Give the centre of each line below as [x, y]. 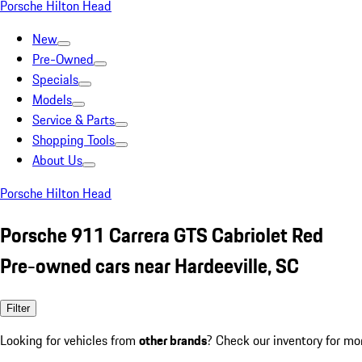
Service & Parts [74, 120]
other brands [173, 340]
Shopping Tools [74, 140]
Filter [18, 308]
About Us [57, 160]
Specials [55, 79]
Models [52, 99]
